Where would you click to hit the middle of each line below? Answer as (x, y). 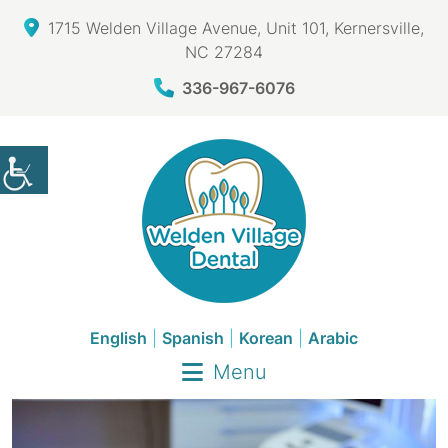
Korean (266, 338)
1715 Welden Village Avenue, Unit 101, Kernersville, (236, 28)
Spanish (193, 338)
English (118, 338)
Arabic (333, 338)
